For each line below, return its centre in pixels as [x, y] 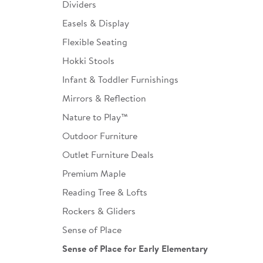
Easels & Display [96, 23]
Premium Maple [94, 173]
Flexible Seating [95, 42]
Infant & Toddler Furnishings [120, 79]
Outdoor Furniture [100, 136]
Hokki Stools [88, 60]
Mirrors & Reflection [104, 98]
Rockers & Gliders [99, 211]
